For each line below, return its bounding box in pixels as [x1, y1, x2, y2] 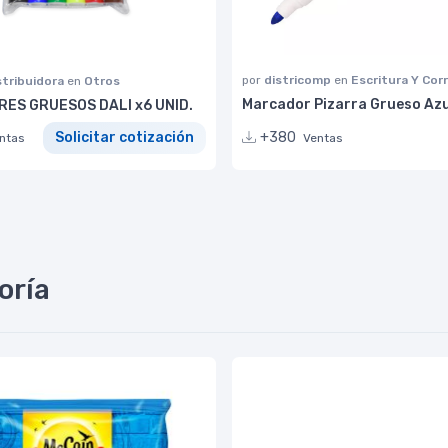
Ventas [303, 130, 343, 145]
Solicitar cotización [55, 129, 194, 147]
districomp [264, 72, 334, 87]
